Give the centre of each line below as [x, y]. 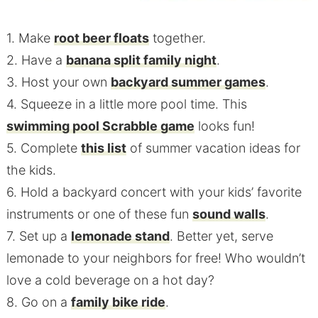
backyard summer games [188, 82]
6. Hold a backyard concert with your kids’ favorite [154, 192]
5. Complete [43, 148]
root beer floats [101, 38]
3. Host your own [58, 82]
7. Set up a [38, 236]
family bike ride [118, 302]
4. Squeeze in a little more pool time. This [126, 104]
